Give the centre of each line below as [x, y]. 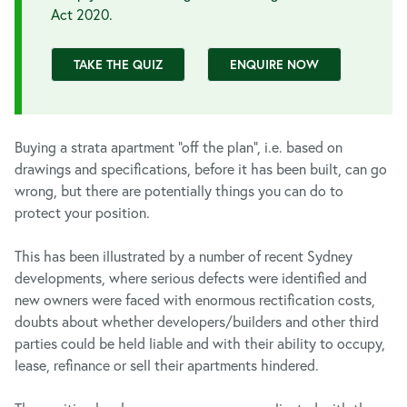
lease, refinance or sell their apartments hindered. [167, 365]
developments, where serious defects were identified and [191, 278]
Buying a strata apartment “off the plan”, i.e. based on [179, 147]
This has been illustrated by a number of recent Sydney [184, 256]
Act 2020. [82, 14]
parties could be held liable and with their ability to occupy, [200, 343]
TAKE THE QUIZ [118, 65]
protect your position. [82, 212]
